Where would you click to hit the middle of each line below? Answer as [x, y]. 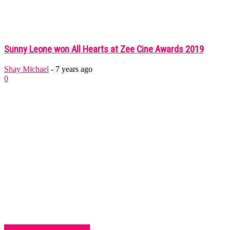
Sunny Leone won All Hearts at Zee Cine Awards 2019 [104, 50]
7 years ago [74, 69]
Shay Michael [26, 69]
